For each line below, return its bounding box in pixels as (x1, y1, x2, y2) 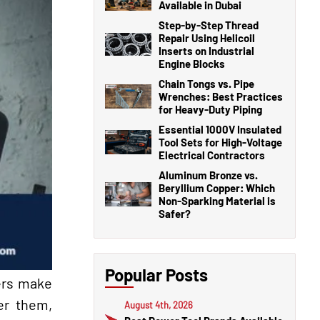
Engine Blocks (159, 57, 225, 70)
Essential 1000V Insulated (159, 123, 281, 136)
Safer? (159, 207, 191, 220)
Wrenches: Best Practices (159, 90, 283, 103)
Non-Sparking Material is (159, 194, 276, 207)
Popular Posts (105, 264, 208, 285)
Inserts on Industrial (159, 44, 254, 57)
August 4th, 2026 (124, 299, 193, 311)
